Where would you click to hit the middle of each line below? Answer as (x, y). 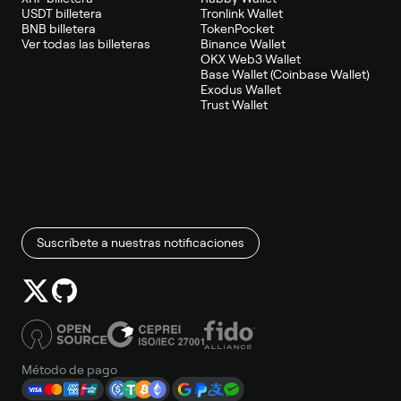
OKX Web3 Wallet (251, 60)
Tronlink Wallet (242, 14)
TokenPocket (237, 29)
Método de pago (69, 370)
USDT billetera (62, 14)
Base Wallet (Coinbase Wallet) (285, 75)
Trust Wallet (234, 105)
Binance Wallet (243, 44)
